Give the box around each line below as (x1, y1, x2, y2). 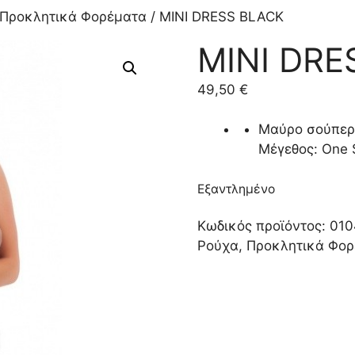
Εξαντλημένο (197, 181, 276, 197)
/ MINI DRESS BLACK (147, 8, 284, 25)
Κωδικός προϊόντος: (197, 217, 330, 234)
